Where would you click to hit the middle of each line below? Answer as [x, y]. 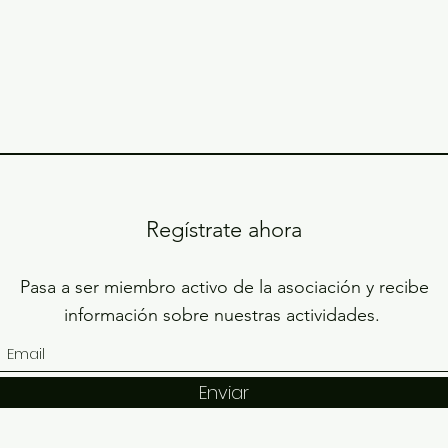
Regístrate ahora [224, 229]
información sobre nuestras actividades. [224, 315]
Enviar [224, 392]
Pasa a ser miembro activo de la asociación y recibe [224, 287]
